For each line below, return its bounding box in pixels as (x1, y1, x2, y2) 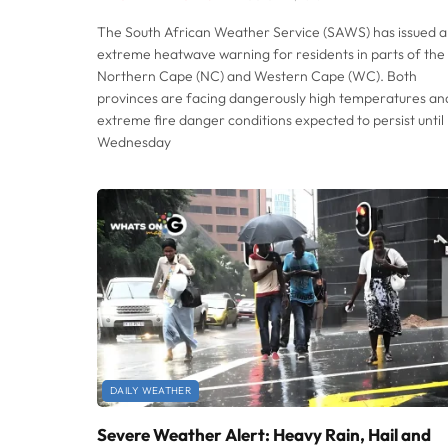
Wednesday (97, 132, 171, 151)
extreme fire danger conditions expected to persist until (97, 110, 444, 129)
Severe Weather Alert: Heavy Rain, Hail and (97, 424, 431, 446)
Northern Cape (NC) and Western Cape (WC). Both (97, 66, 417, 85)
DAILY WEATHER (110, 384, 191, 398)
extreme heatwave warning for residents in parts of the (97, 44, 445, 63)
